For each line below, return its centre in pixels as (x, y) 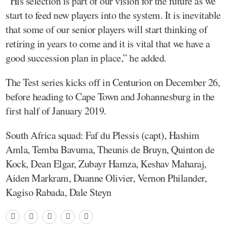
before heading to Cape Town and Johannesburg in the (110, 96)
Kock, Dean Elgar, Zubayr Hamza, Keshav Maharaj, (106, 163)
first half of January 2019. (56, 110)
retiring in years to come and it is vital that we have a (108, 43)
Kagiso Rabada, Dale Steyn (59, 192)
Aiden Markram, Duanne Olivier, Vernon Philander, (106, 178)
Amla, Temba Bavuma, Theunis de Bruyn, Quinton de (110, 149)
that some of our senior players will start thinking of (106, 29)
